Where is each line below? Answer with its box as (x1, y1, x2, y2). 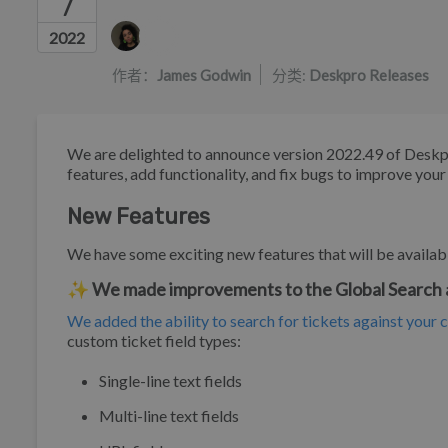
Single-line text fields (99, 371, 242, 391)
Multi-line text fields (99, 406, 239, 426)
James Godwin (157, 65, 251, 84)
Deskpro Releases (309, 65, 429, 84)
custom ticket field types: (67, 331, 241, 351)
